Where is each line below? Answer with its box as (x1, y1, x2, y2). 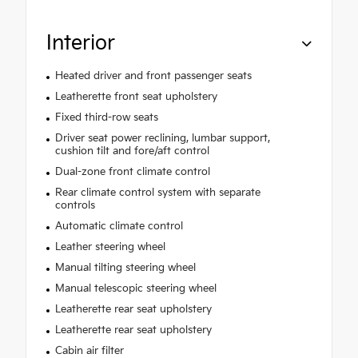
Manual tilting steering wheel (54, 261, 196, 275)
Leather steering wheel (54, 241, 165, 254)
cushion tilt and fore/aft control (54, 145, 209, 158)
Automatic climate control (54, 220, 183, 233)
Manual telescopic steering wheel (54, 282, 217, 296)
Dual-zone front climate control (54, 165, 210, 179)
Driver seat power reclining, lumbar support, (54, 132, 270, 145)
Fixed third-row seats (54, 111, 158, 125)
